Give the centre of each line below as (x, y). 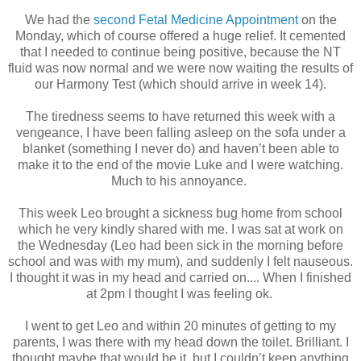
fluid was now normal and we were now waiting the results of (180, 68)
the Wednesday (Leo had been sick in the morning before (180, 246)
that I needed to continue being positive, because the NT (180, 52)
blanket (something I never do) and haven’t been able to (180, 149)
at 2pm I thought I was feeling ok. (180, 294)
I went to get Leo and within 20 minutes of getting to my (180, 326)
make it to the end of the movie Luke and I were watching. (180, 165)
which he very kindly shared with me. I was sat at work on (180, 230)
